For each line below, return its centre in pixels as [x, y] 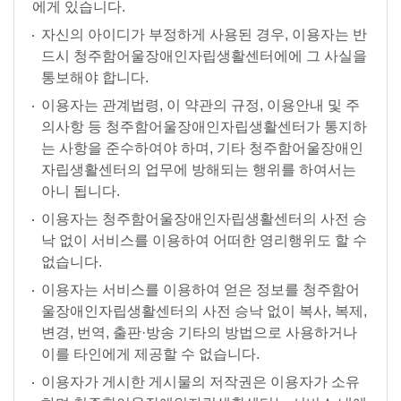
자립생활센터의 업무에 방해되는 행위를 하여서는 [199, 170]
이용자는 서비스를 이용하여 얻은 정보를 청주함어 [200, 290]
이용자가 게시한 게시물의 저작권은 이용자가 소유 [200, 382]
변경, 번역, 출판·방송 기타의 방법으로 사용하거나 [199, 333]
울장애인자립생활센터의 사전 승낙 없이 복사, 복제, [204, 311]
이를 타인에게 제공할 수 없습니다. [150, 354]
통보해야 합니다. [95, 77]
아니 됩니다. [81, 191]
